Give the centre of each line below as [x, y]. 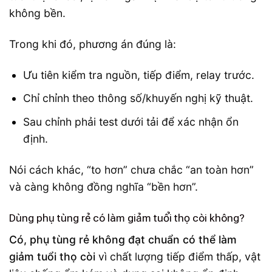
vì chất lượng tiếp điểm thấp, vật [178, 257]
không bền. [37, 13]
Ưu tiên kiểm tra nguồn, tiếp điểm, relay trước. [138, 75]
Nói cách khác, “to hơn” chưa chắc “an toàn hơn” [131, 169]
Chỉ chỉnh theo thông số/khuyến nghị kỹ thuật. [138, 98]
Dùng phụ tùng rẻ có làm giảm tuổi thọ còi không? [127, 218]
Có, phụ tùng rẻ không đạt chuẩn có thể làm [123, 240]
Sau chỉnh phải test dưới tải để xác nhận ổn [131, 121]
